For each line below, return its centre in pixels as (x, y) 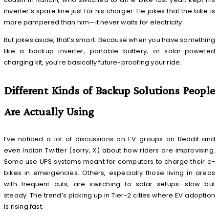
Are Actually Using (49, 111)
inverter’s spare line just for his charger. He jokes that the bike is (109, 11)
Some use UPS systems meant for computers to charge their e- (109, 162)
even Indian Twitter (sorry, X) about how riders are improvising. (109, 151)
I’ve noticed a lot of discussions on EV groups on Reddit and (109, 139)
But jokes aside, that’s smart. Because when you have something (109, 40)
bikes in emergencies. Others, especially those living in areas (109, 173)
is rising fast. (24, 207)
